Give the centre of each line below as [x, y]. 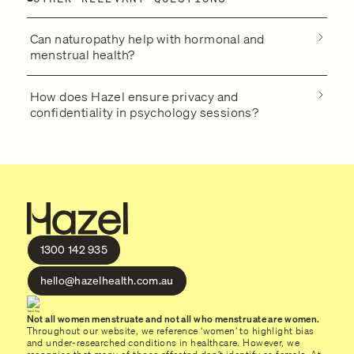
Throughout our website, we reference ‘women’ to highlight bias [170, 330]
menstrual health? [82, 55]
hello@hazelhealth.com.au [107, 281]
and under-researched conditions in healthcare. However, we [163, 342]
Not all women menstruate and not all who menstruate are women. [176, 318]
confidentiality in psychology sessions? [148, 112]
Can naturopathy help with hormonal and [147, 39]
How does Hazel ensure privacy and [134, 96]
